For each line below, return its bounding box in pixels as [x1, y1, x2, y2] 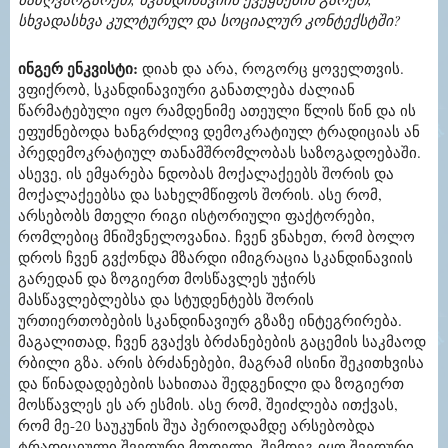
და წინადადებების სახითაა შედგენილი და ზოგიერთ [18, 373, 404, 394]
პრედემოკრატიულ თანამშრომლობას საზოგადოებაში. [18, 142, 421, 163]
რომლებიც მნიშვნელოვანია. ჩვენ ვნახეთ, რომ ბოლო [18, 226, 415, 247]
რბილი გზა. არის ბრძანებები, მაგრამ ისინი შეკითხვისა [18, 352, 424, 373]
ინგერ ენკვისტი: [18, 57, 138, 80]
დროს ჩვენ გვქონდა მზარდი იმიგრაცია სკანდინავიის [18, 247, 413, 268]
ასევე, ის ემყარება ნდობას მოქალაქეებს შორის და [18, 163, 394, 184]
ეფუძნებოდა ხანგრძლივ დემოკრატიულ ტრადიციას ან [18, 121, 420, 142]
